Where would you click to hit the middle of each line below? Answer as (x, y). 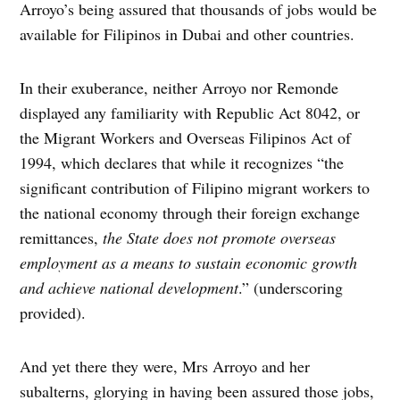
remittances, (62, 238)
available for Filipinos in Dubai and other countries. (187, 34)
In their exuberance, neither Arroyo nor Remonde (179, 88)
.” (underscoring (291, 288)
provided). (53, 313)
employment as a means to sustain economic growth (189, 263)
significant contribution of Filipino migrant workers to (195, 188)
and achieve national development (129, 288)
